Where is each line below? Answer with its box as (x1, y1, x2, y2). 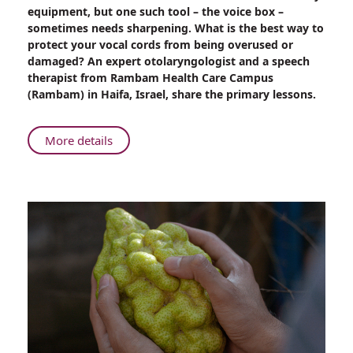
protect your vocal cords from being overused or (28, 37, 293, 53)
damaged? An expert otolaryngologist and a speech (28, 54, 310, 69)
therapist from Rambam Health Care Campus (28, 70, 273, 86)
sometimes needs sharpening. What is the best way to (28, 20, 324, 36)
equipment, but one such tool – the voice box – (28, 4, 284, 20)
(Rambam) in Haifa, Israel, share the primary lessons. (28, 87, 316, 102)
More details (45, 132, 113, 149)
